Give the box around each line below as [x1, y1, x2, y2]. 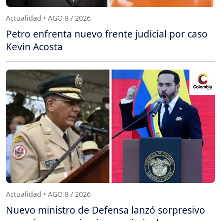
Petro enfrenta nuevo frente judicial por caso [6, 27, 208, 40]
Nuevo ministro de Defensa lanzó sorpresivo [6, 203, 205, 217]
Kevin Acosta [6, 39, 63, 53]
